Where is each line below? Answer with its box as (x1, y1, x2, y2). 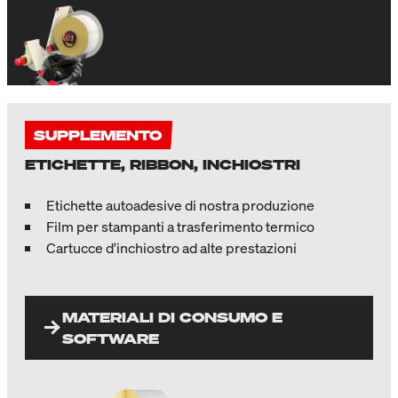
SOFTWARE (62, 329, 159, 349)
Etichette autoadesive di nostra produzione (46, 195, 314, 216)
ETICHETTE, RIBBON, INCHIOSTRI (25, 155, 300, 175)
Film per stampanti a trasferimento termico (46, 217, 314, 237)
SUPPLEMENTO (34, 125, 162, 146)
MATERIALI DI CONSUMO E (62, 307, 283, 328)
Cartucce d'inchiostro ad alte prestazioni (46, 238, 297, 259)
